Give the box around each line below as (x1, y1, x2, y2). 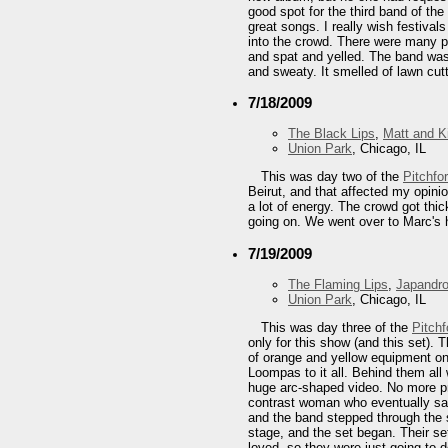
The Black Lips (288, 126, 375, 142)
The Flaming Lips (288, 276, 388, 292)
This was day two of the (261, 169, 403, 185)
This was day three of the (261, 319, 412, 335)
